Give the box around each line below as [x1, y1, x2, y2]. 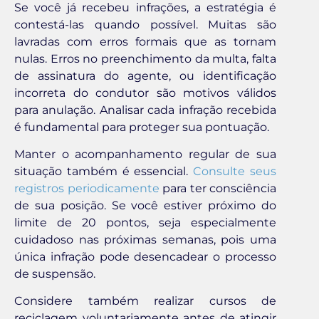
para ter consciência [159, 182, 276, 196]
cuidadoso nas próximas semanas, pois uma [14, 233, 276, 247]
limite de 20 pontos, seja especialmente [14, 216, 276, 230]
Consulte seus [193, 164, 277, 179]
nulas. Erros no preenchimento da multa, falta [14, 51, 276, 66]
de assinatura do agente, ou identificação [14, 68, 276, 83]
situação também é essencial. [14, 164, 194, 179]
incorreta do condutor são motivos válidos [14, 85, 276, 100]
